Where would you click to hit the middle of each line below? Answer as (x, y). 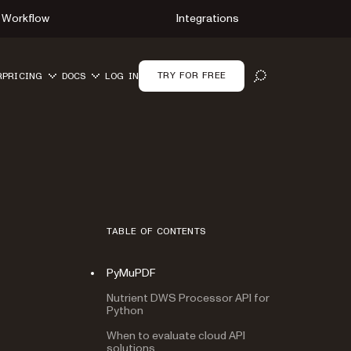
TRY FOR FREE (192, 75)
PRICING (23, 76)
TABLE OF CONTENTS (156, 231)
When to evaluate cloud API (176, 336)
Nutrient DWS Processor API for (188, 298)
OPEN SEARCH (292, 80)
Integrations (207, 18)
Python (125, 311)
